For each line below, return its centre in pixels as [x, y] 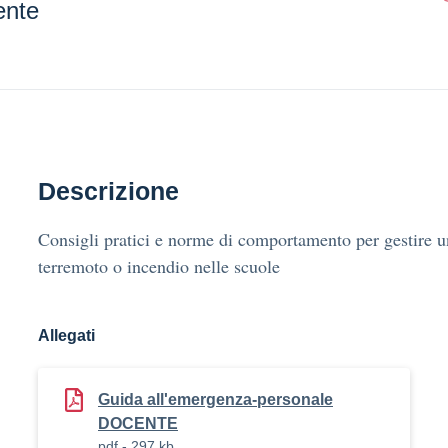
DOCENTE [138, 423]
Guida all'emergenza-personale [215, 399]
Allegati [66, 335]
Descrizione [108, 191]
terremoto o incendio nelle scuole [159, 266]
